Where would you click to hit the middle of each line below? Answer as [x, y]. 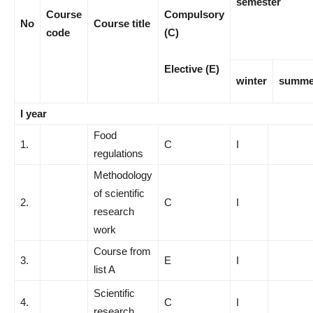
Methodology [123, 175]
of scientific [119, 193]
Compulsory [194, 14]
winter [252, 81]
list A [104, 269]
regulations [118, 153]
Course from [122, 251]
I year [34, 114]
